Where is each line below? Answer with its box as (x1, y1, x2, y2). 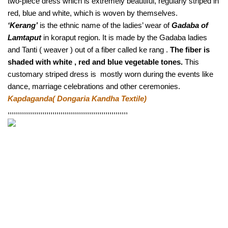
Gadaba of (172, 21, 208, 30)
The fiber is (170, 46, 210, 54)
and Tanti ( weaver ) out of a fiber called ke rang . (8, 46, 170, 54)
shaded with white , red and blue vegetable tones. (8, 58, 183, 67)
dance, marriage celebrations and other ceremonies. (8, 82, 182, 91)
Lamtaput (8, 34, 41, 42)
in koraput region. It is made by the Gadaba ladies (41, 34, 207, 42)
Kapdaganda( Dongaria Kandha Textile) (8, 95, 149, 103)
